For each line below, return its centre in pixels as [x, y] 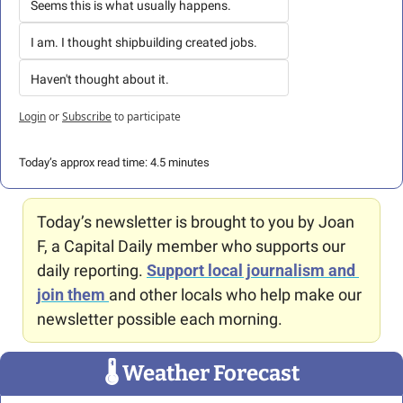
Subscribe [87, 116]
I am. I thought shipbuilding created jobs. [144, 42]
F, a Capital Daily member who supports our [191, 246]
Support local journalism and [251, 270]
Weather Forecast [209, 373]
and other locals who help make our [235, 294]
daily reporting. [92, 270]
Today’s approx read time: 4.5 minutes [114, 162]
